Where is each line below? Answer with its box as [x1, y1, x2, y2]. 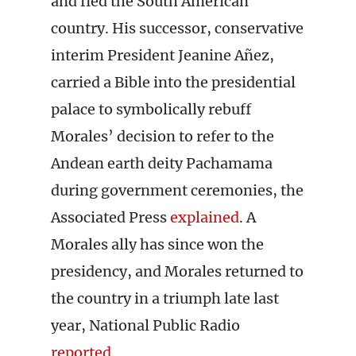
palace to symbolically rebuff [51, 100, 251, 118]
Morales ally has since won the [51, 235, 264, 253]
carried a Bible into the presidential [51, 73, 296, 91]
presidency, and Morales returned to [51, 262, 304, 281]
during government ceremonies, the [51, 181, 304, 199]
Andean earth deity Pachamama [51, 154, 273, 172]
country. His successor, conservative [51, 19, 304, 37]
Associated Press [51, 208, 167, 226]
